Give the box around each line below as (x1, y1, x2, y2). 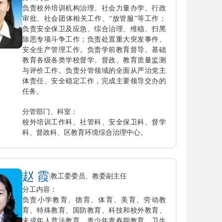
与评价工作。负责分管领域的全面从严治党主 (22, 66, 166, 74)
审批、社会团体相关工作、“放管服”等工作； (22, 14, 166, 22)
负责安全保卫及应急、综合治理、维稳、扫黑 (22, 25, 166, 33)
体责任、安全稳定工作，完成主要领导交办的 (22, 77, 166, 85)
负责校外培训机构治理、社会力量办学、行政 (22, 4, 166, 12)
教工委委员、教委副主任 (51, 172, 127, 180)
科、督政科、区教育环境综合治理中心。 (22, 128, 147, 136)
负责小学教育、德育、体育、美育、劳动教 (22, 196, 166, 204)
